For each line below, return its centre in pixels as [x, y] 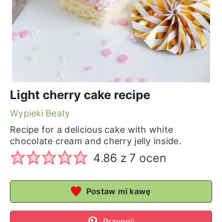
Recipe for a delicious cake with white [91, 130]
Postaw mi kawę [117, 191]
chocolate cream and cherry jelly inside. [95, 141]
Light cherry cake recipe [80, 95]
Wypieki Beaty [40, 113]
